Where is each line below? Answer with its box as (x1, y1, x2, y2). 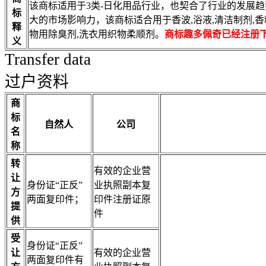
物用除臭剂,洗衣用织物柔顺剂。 (29, 29, 164, 39)
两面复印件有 (27, 255, 84, 265)
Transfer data (5, 50, 91, 68)
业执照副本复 (94, 180, 151, 190)
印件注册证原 (94, 194, 151, 204)
